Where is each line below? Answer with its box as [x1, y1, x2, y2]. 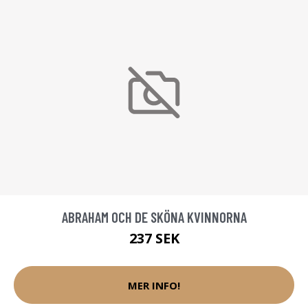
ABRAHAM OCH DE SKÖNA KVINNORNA [61, 208, 247, 226]
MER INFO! [128, 278, 180, 292]
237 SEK [129, 229, 179, 248]
